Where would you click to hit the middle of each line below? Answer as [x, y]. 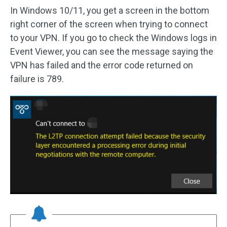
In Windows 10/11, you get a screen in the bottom [110, 10]
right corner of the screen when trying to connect [109, 24]
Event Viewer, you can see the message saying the [112, 51]
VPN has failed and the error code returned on [102, 65]
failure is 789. [37, 79]
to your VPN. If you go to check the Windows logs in [113, 37]
